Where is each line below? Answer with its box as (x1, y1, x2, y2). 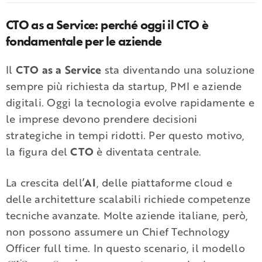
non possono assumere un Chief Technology (6, 223, 230, 239)
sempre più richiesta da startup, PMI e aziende (6, 78, 242, 94)
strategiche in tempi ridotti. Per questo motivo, (6, 127, 245, 143)
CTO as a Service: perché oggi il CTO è (6, 16, 209, 33)
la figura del (6, 143, 71, 159)
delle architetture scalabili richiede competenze (6, 191, 251, 206)
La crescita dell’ (6, 174, 85, 190)
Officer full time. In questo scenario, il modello (6, 240, 245, 256)
